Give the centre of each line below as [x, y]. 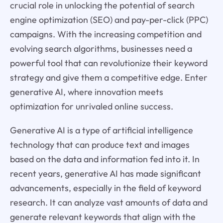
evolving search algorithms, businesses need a [101, 48]
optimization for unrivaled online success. [91, 106]
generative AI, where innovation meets [86, 92]
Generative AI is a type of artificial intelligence [101, 130]
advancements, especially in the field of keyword [105, 188]
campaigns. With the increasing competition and [106, 34]
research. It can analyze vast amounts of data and [109, 203]
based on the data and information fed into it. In [105, 159]
